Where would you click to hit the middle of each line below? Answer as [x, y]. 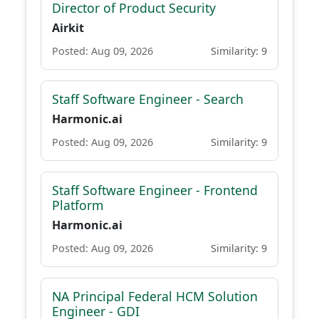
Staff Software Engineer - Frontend [155, 190]
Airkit [68, 28]
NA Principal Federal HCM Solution [155, 296]
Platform [78, 205]
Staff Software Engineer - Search [148, 99]
